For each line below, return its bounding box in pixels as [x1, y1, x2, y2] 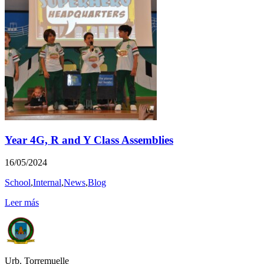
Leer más [5, 197, 39, 208]
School [5, 177, 31, 188]
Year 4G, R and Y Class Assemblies [5, 133, 173, 146]
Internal [33, 177, 61, 188]
